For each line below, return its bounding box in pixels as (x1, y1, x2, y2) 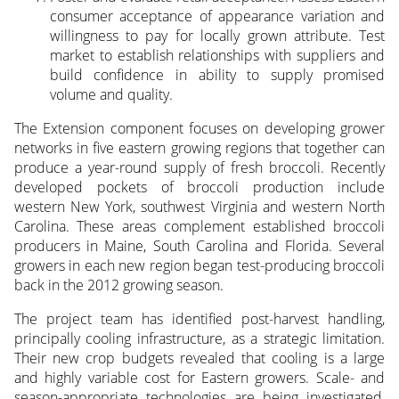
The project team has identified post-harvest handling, (13, 308, 386, 329)
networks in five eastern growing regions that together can (13, 137, 386, 158)
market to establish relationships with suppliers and (49, 45, 386, 65)
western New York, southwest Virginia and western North (13, 196, 386, 216)
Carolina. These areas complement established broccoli (13, 216, 386, 236)
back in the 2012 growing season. (13, 274, 224, 295)
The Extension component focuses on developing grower (13, 118, 386, 138)
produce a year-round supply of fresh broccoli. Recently (13, 157, 386, 177)
